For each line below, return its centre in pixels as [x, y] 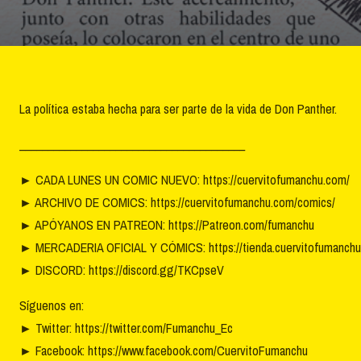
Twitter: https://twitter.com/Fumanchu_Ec [133, 328]
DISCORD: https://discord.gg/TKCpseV [128, 270]
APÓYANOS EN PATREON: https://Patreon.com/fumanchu [173, 225]
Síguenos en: [52, 306]
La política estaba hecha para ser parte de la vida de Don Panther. [178, 109]
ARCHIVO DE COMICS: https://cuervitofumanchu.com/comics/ [184, 203]
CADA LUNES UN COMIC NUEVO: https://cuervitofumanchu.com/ [191, 180]
